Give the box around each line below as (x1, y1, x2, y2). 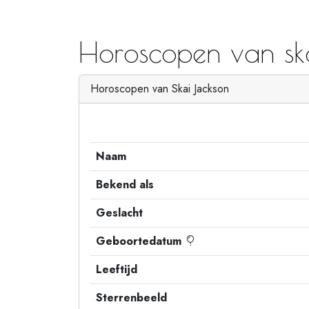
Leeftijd (96, 261, 137, 277)
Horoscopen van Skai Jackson (90, 81, 229, 97)
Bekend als (96, 177, 154, 192)
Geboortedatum (96, 233, 185, 249)
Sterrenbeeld (96, 290, 167, 306)
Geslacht (96, 205, 143, 221)
